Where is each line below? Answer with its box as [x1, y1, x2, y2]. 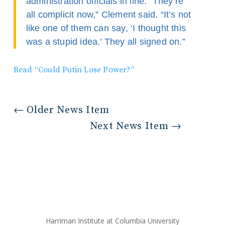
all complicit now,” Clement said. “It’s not [26, 10, 191, 20]
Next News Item [89, 120, 169, 133]
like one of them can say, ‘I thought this [26, 23, 186, 33]
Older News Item [27, 104, 109, 117]
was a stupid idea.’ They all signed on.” [26, 37, 185, 47]
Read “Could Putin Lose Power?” [13, 65, 135, 75]
